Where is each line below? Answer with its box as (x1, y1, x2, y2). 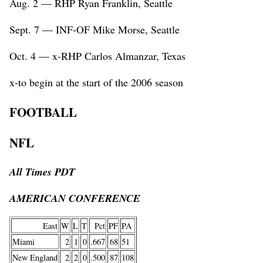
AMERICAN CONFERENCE (9, 191, 140, 206)
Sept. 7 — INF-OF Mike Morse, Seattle (9, 22, 180, 37)
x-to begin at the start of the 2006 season (9, 75, 183, 90)
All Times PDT (9, 164, 75, 180)
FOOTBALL (9, 103, 77, 122)
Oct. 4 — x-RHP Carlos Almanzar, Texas (9, 49, 186, 63)
